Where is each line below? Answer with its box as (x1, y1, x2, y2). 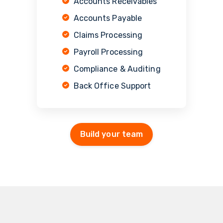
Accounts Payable (69, 13, 142, 23)
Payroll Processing (69, 47, 143, 57)
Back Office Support (69, 81, 151, 91)
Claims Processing (69, 30, 143, 40)
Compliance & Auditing (69, 64, 161, 74)
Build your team (80, 129, 143, 139)
